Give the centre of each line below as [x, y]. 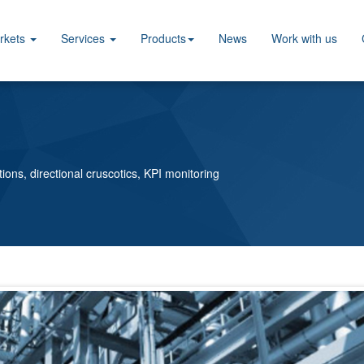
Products [163, 38]
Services [84, 38]
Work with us [304, 38]
